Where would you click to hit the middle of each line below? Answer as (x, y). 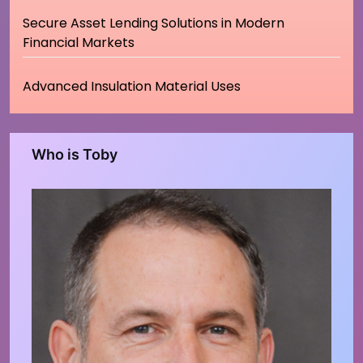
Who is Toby (74, 155)
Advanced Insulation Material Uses (132, 87)
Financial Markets (79, 43)
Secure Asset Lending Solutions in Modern (154, 23)
